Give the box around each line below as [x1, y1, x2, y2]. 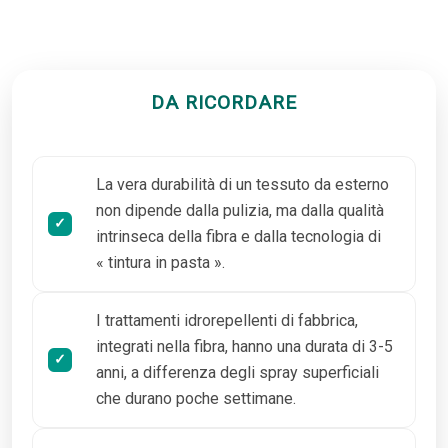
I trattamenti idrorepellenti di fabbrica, [96, 310, 358, 330]
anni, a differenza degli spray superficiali [96, 362, 379, 382]
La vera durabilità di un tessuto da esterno [96, 174, 389, 194]
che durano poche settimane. [96, 388, 296, 408]
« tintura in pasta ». [96, 252, 225, 272]
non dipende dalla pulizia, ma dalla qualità [96, 200, 384, 220]
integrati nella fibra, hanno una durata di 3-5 [96, 336, 393, 356]
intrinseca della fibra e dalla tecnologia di [96, 226, 381, 246]
